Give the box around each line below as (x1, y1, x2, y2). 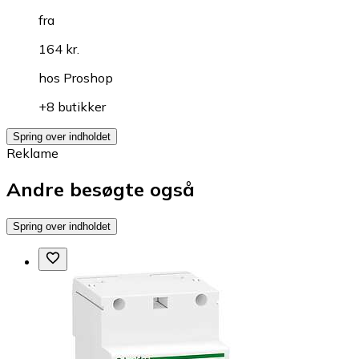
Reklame (6, 144, 58, 161)
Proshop (63, 69, 113, 86)
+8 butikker (38, 98, 106, 115)
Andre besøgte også (6, 176, 195, 201)
